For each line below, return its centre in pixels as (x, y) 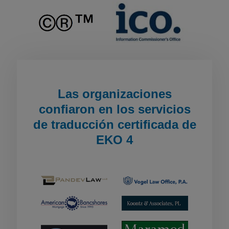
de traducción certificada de (114, 124)
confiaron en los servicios (114, 109)
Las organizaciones (114, 94)
